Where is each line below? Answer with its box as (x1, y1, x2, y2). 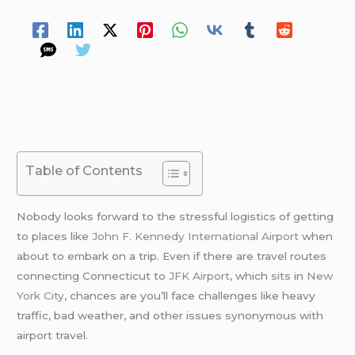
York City (17, 288, 65, 302)
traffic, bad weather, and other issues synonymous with (17, 308, 324, 322)
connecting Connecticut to (17, 269, 170, 282)
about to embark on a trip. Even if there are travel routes (17, 249, 327, 262)
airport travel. (17, 328, 89, 342)
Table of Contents (25, 162, 143, 179)
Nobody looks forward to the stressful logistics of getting (17, 209, 334, 223)
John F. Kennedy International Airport (92, 229, 300, 242)
